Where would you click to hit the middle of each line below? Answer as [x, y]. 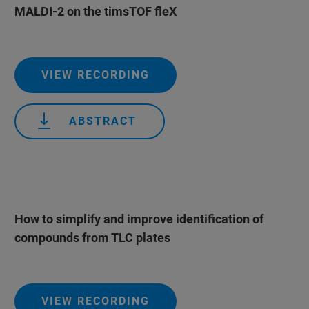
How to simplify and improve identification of [139, 219]
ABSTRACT [102, 121]
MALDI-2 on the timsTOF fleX [95, 11]
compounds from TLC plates [92, 238]
